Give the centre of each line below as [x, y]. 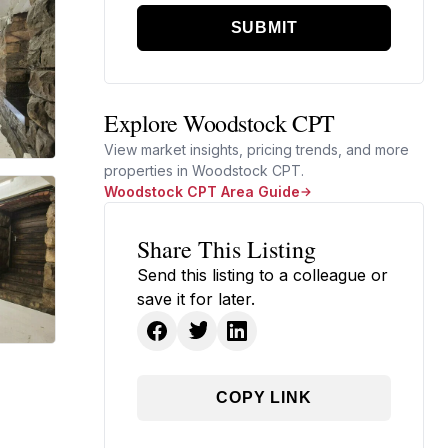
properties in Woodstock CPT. [204, 170]
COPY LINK [264, 397]
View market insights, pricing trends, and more [256, 149]
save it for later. [196, 299]
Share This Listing [226, 249]
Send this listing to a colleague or [262, 275]
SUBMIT [264, 27]
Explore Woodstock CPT [219, 123]
